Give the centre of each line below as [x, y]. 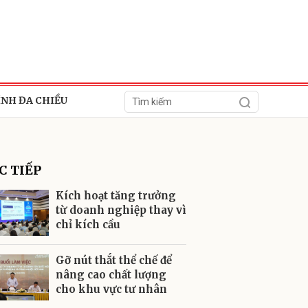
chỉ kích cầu [88, 224]
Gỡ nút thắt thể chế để [114, 260]
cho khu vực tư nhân [111, 289]
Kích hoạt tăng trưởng [116, 196]
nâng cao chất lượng [111, 275]
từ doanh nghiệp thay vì [121, 210]
